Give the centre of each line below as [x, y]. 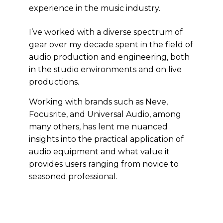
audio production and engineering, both [109, 57]
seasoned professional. [73, 176]
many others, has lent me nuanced [98, 127]
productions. [54, 82]
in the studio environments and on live [105, 69]
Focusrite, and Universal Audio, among [105, 114]
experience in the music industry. [95, 8]
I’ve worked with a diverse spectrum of [106, 32]
